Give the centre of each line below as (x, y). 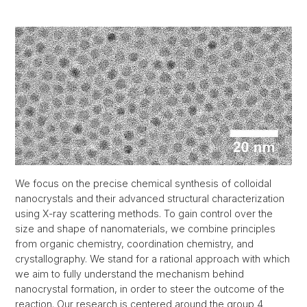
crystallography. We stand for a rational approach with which (152, 259)
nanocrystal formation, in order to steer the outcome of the (150, 289)
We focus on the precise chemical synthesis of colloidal (143, 183)
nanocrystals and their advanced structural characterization (150, 198)
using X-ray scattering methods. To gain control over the (144, 213)
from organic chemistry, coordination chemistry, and (134, 244)
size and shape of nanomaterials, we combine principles (145, 229)
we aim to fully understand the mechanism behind (130, 274)
